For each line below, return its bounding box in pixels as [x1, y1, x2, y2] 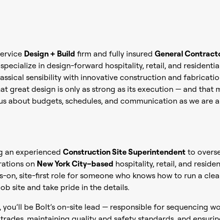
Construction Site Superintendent [62, 147, 186, 157]
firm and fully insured [75, 49, 155, 58]
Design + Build [24, 49, 75, 58]
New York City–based [36, 159, 113, 168]
